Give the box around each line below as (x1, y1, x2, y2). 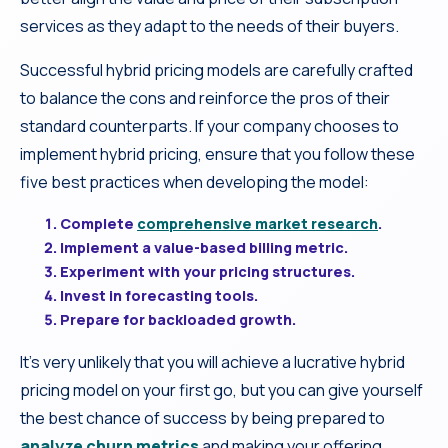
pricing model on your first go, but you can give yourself (20, 378, 423, 401)
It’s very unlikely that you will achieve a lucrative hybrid (20, 350, 405, 373)
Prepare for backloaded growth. (60, 309, 296, 329)
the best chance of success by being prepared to (20, 406, 388, 429)
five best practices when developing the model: (20, 170, 369, 193)
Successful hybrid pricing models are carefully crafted (20, 58, 413, 81)
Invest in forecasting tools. (60, 285, 258, 305)
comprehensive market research (137, 213, 378, 233)
